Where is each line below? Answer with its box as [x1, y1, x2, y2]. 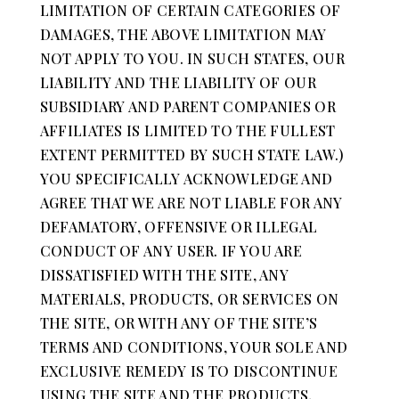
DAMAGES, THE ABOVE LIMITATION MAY [39, 24, 327, 44]
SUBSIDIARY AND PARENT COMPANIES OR [39, 96, 336, 116]
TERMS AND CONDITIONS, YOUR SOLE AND [39, 337, 348, 356]
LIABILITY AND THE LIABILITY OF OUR [39, 72, 316, 92]
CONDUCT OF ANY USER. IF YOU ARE [39, 240, 303, 260]
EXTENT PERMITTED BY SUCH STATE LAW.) [39, 144, 345, 164]
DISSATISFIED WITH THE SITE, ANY [39, 265, 289, 284]
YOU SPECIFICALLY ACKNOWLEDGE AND [39, 168, 333, 188]
